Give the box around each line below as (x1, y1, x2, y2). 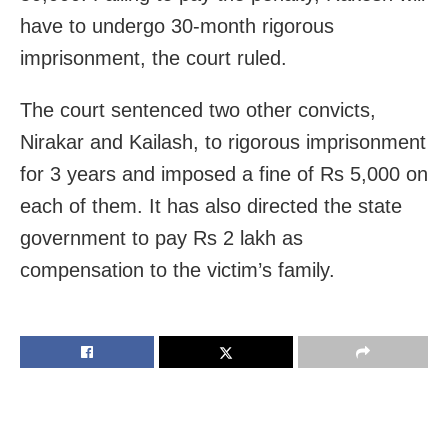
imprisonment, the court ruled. (20, 46, 287, 69)
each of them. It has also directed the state (20, 194, 402, 217)
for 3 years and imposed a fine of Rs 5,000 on (20, 162, 428, 185)
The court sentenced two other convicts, (20, 98, 376, 121)
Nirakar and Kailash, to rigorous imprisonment (20, 130, 426, 153)
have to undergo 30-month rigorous (20, 14, 334, 37)
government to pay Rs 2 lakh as (20, 226, 303, 249)
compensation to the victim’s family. (20, 258, 335, 281)
